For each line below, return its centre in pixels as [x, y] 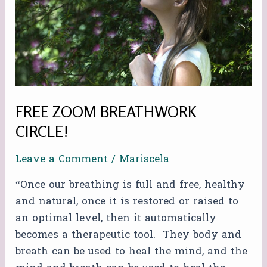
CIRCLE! [42, 131]
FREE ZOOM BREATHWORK [106, 111]
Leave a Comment [62, 159]
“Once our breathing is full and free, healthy [131, 185]
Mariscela [145, 159]
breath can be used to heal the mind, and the [132, 252]
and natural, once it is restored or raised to [127, 201]
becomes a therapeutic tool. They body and [129, 235]
